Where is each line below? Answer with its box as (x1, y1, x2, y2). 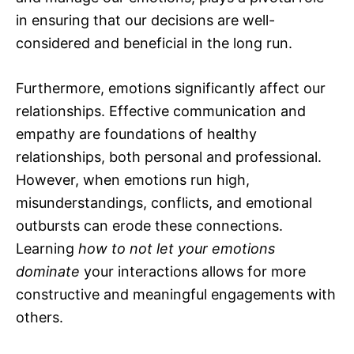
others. (16, 309, 63, 326)
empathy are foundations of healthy (16, 126, 257, 143)
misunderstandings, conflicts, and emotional (16, 194, 312, 212)
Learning (16, 240, 78, 258)
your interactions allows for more (80, 263, 306, 281)
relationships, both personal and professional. (16, 149, 322, 166)
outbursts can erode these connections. (16, 217, 283, 235)
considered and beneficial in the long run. (16, 35, 292, 52)
